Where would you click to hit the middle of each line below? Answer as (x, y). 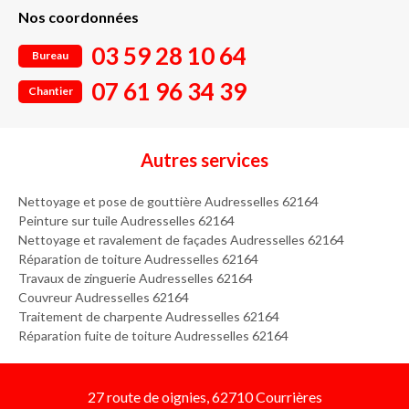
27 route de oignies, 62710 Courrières (204, 397)
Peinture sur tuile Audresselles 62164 (126, 220)
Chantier (50, 90)
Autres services (204, 160)
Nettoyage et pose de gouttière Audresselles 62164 (168, 201)
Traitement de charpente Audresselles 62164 (149, 316)
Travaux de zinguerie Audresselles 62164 (136, 278)
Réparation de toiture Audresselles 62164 (138, 259)
